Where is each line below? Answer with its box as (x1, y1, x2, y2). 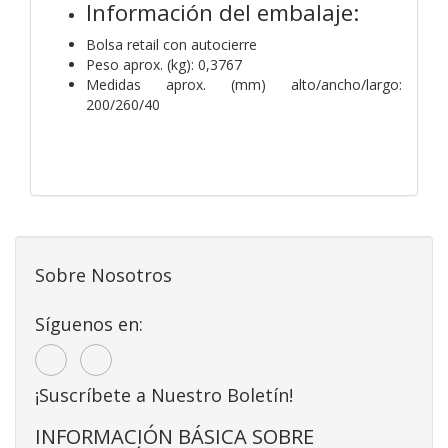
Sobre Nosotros (35, 262, 172, 287)
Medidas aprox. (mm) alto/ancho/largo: (86, 74, 402, 94)
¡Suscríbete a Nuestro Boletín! (35, 382, 293, 407)
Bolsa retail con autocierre (86, 34, 257, 54)
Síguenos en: (35, 311, 143, 336)
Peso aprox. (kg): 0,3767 (86, 54, 242, 74)
